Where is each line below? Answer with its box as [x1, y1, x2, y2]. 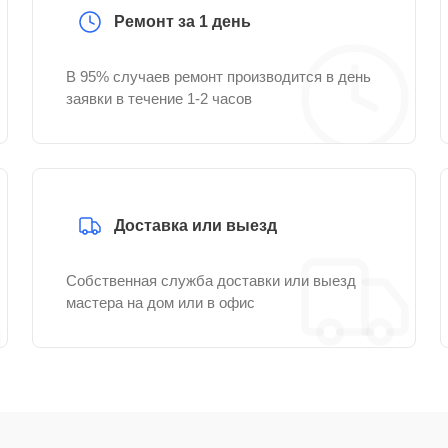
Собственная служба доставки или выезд [66, 272, 356, 289]
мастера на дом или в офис [66, 294, 255, 311]
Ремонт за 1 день [114, 13, 251, 30]
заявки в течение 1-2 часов [66, 90, 252, 107]
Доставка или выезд [114, 217, 277, 234]
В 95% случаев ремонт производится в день [66, 68, 371, 85]
